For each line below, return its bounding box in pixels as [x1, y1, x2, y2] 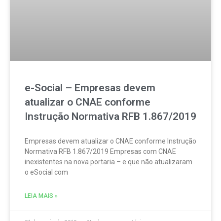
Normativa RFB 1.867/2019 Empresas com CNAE [25, 147, 176, 155]
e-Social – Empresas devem [25, 82, 155, 94]
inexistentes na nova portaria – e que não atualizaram [25, 158, 192, 166]
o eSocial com [25, 168, 68, 176]
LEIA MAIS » [25, 192, 58, 199]
